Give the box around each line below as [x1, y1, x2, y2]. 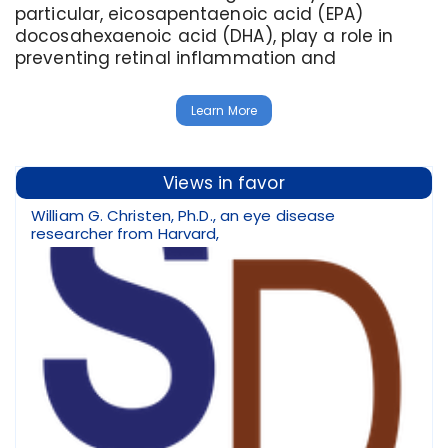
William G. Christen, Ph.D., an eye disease [31, 205, 336, 226]
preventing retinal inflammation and [15, 46, 337, 70]
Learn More [191, 102, 257, 119]
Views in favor [163, 171, 285, 195]
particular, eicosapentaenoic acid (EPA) [15, 2, 363, 26]
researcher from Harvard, [31, 223, 220, 244]
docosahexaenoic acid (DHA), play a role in [15, 24, 394, 48]
